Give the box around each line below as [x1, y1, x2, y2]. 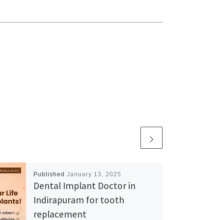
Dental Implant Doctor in [33, 179, 136, 192]
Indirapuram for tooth [33, 193, 124, 206]
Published [33, 170, 67, 178]
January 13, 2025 [66, 170, 121, 178]
